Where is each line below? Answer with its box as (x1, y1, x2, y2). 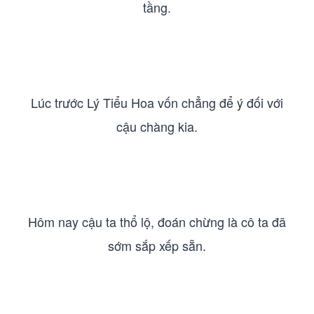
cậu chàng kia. (116, 117, 198, 135)
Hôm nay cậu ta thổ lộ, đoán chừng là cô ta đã (28, 212, 286, 231)
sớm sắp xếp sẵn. (108, 236, 206, 254)
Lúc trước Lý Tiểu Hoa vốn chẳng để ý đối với (31, 93, 283, 111)
